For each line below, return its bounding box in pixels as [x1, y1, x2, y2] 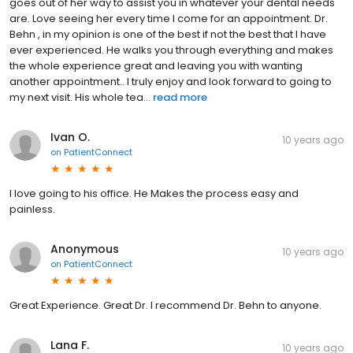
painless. [9, 202, 55, 217]
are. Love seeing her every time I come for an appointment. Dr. [9, 11, 328, 27]
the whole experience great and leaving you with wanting [9, 58, 303, 74]
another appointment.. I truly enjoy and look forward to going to [9, 74, 332, 90]
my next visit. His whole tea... [9, 90, 150, 106]
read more [153, 90, 207, 106]
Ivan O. [50, 129, 90, 146]
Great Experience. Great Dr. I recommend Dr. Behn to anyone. [9, 298, 321, 314]
